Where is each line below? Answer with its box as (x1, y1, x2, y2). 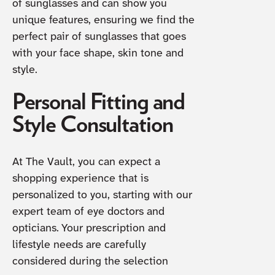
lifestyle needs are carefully (12, 239, 146, 251)
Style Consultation (12, 114, 173, 137)
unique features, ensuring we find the (12, 14, 195, 26)
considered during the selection (12, 255, 168, 268)
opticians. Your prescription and (12, 222, 166, 234)
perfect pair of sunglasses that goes (12, 31, 186, 43)
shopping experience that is (12, 172, 149, 185)
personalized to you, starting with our (12, 189, 192, 201)
